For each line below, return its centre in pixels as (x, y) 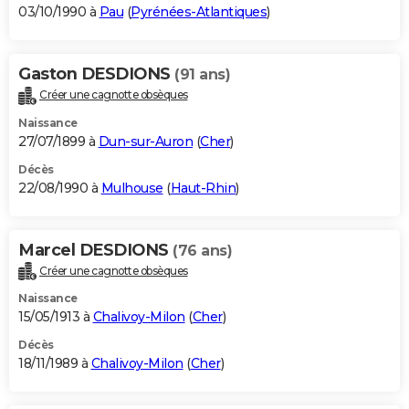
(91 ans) (202, 74)
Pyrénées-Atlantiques (199, 11)
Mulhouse (132, 188)
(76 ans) (202, 250)
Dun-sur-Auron (145, 141)
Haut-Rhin (203, 188)
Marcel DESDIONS (95, 250)
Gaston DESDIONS (96, 73)
